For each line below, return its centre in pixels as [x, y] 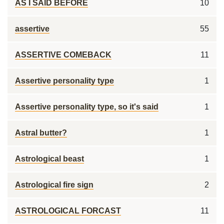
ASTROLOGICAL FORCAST [68, 211]
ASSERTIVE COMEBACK [63, 55]
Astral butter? [41, 133]
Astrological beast [49, 159]
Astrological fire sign [54, 185]
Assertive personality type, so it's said [87, 107]
